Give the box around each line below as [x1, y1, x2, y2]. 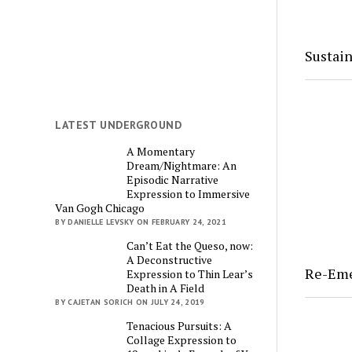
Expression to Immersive [126, 185, 251, 201]
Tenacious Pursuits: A [126, 317, 233, 333]
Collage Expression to [126, 332, 237, 347]
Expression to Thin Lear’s [126, 266, 254, 281]
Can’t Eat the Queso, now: [126, 237, 254, 253]
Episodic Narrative [126, 171, 219, 187]
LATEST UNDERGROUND [55, 118, 181, 132]
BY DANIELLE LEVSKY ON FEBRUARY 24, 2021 [55, 216, 227, 227]
